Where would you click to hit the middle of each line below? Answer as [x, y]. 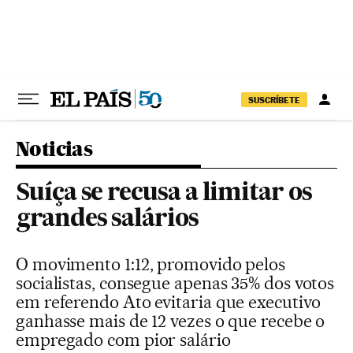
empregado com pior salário [123, 340]
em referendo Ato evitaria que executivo [168, 302]
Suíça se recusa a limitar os [164, 194]
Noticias [54, 149]
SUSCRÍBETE [274, 100]
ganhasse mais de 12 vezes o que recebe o [171, 321]
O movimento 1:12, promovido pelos [151, 264]
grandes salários [107, 220]
